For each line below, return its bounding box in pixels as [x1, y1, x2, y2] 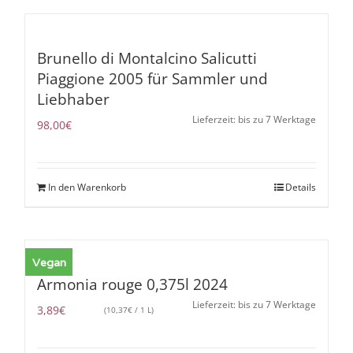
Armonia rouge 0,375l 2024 [37, 274, 229, 295]
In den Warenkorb [48, 180, 127, 195]
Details [284, 180, 316, 195]
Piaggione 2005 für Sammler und [37, 69, 269, 90]
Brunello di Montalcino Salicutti [37, 48, 258, 69]
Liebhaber [37, 89, 110, 110]
